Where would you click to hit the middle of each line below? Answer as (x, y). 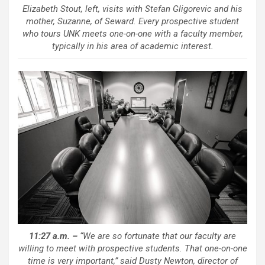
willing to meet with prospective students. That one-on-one (132, 248)
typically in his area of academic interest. (132, 46)
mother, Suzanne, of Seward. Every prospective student (132, 22)
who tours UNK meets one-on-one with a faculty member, (132, 34)
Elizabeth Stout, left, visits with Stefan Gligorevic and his (132, 9)
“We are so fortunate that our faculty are (157, 236)
